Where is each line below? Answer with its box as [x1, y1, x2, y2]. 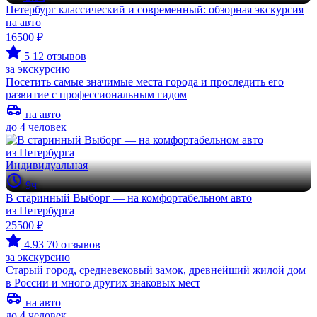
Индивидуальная [6, 159, 88, 171]
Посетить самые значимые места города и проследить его [6, 76, 284, 88]
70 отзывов [47, 238, 100, 250]
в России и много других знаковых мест [6, 277, 200, 289]
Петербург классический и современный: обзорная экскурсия [6, 4, 304, 16]
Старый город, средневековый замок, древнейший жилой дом [6, 264, 306, 276]
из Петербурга [6, 204, 74, 217]
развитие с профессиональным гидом [6, 88, 187, 100]
